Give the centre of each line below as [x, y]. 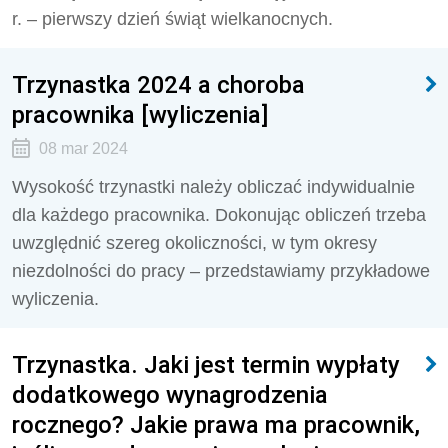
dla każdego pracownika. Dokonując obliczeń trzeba [219, 215]
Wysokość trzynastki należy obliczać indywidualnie [213, 187]
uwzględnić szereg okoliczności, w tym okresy [194, 243]
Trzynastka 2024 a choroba [158, 84]
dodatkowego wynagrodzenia [170, 394]
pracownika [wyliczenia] [140, 114]
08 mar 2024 [83, 148]
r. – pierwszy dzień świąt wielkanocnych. [172, 19]
